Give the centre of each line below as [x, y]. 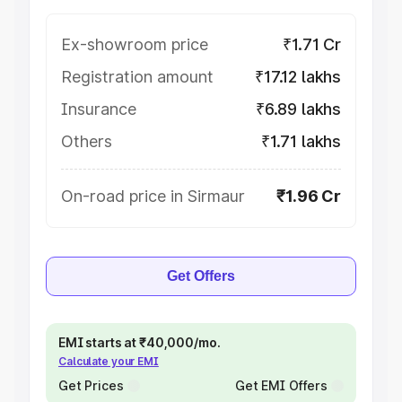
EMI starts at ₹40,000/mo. [140, 342]
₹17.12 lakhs [298, 77]
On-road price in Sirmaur [153, 196]
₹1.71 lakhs [301, 141]
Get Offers [201, 276]
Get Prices [91, 385]
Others [87, 141]
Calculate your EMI [109, 361]
